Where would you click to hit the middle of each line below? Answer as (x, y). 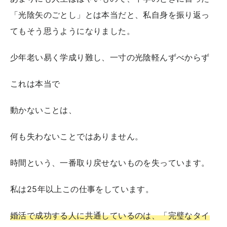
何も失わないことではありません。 (77, 136)
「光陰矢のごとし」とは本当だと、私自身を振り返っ (110, 14)
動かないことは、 (44, 110)
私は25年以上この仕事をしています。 (82, 189)
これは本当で (35, 83)
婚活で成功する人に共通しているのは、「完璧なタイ (110, 215)
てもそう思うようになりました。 (72, 31)
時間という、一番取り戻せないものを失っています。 (110, 162)
